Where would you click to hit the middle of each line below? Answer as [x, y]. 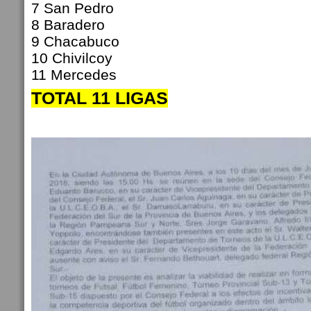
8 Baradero [70, 25]
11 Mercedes [78, 75]
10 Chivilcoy [74, 58]
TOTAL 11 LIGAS [100, 98]
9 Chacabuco [77, 41]
